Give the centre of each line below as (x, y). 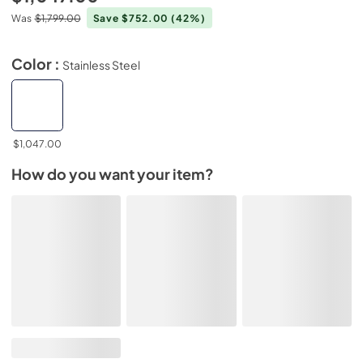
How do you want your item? (113, 174)
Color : (37, 64)
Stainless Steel (101, 64)
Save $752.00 (132, 18)
